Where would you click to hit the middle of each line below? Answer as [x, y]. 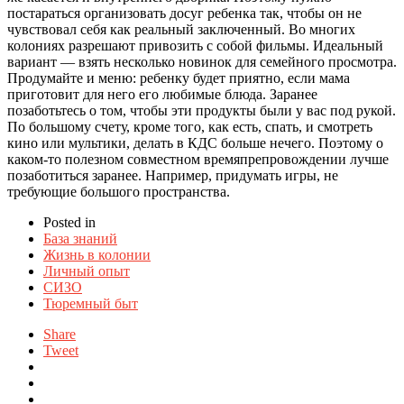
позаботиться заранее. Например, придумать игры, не [173, 175]
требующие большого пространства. [119, 191]
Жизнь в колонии [97, 254]
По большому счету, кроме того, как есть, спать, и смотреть [190, 126]
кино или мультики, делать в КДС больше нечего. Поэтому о [195, 142]
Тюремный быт [91, 303]
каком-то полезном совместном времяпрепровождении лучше [198, 159]
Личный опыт [87, 271]
